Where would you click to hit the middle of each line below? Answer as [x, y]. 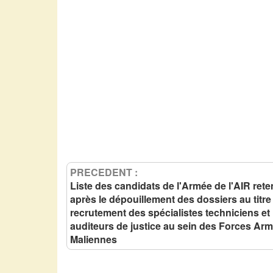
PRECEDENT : [104, 172]
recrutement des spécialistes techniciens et [170, 213]
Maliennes [94, 239]
